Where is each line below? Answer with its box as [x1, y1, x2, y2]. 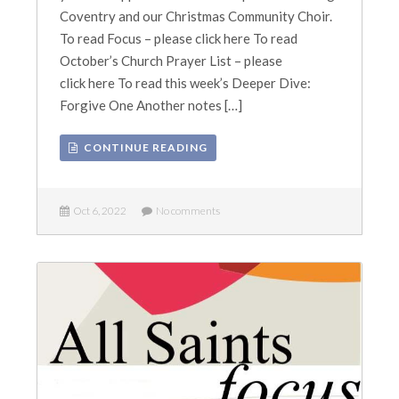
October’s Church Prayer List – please [60, 53, 283, 69]
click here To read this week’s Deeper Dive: [60, 75, 312, 91]
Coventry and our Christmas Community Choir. [60, 8, 333, 24]
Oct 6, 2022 [69, 204, 127, 217]
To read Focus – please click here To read [60, 30, 298, 46]
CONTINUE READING [78, 141, 208, 154]
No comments [152, 204, 221, 217]
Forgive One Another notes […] [60, 97, 243, 113]
